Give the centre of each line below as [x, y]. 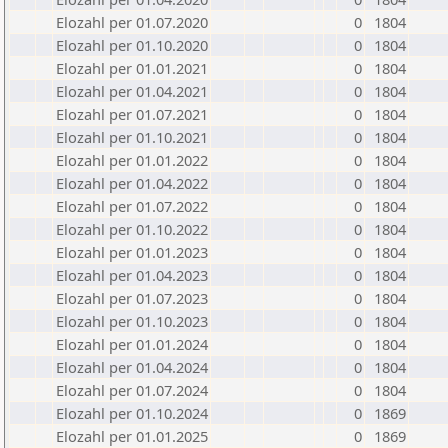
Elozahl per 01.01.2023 [132, 252]
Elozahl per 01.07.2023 [132, 298]
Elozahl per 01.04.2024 [132, 367]
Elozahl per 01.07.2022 [132, 206]
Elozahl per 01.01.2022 [132, 160]
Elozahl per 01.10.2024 [132, 413]
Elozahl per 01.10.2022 [132, 229]
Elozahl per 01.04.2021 [132, 91]
